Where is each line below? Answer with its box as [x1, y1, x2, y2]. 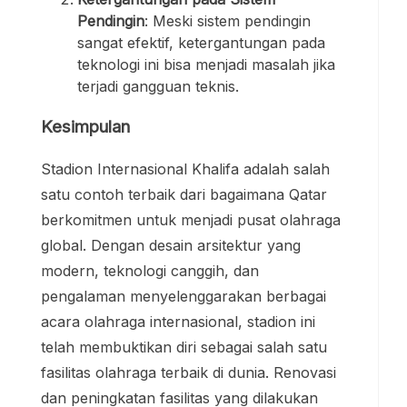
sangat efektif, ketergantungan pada [77, 33, 325, 52]
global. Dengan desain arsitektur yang [41, 236, 301, 255]
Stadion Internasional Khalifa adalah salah [41, 160, 330, 179]
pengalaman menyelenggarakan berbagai [41, 287, 326, 306]
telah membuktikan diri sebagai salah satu [41, 338, 327, 357]
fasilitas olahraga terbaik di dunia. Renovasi [41, 363, 336, 382]
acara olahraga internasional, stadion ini [41, 313, 315, 332]
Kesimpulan [41, 115, 130, 137]
